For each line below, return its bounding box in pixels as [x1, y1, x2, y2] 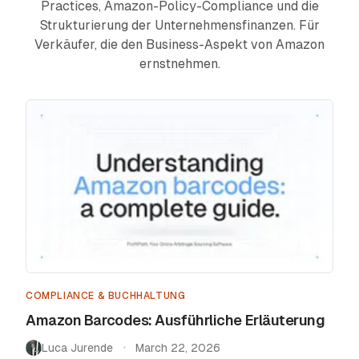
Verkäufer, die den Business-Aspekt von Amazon [34, 37, 325, 52]
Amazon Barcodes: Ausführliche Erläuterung [26, 311, 325, 329]
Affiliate [26, 60, 75, 75]
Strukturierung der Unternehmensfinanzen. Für [39, 18, 320, 33]
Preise [26, 21, 65, 36]
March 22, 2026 [135, 341, 220, 354]
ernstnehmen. [139, 56, 220, 71]
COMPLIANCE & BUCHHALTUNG [26, 289, 186, 301]
